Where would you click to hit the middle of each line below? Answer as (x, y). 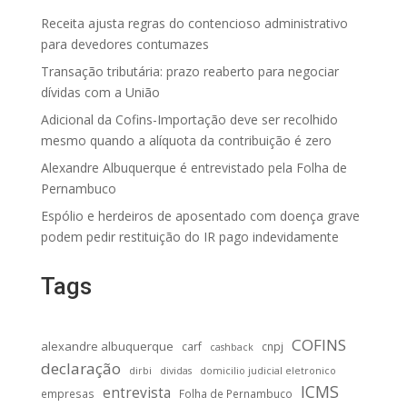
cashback (231, 347)
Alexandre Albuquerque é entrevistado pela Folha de (194, 168)
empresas (67, 394)
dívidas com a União (100, 93)
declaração (80, 369)
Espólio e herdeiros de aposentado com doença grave (200, 216)
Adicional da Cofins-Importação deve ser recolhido (189, 120)
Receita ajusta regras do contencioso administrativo (194, 24)
